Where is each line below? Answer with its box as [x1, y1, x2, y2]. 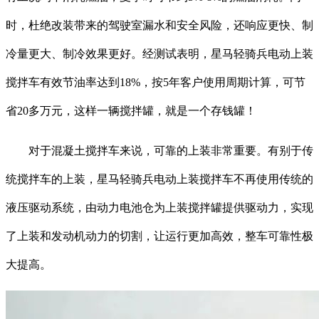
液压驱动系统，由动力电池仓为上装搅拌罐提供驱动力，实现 [6, 202, 313, 214]
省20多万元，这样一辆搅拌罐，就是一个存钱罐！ [6, 105, 256, 117]
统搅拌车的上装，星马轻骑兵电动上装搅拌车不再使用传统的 [6, 173, 313, 186]
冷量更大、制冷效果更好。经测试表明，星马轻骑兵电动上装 [6, 48, 313, 61]
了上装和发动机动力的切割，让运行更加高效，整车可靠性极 [6, 230, 313, 243]
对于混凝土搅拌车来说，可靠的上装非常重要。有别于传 [6, 145, 313, 157]
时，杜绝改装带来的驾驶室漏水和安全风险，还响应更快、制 [6, 19, 313, 32]
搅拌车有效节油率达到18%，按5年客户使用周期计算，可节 [6, 76, 305, 89]
